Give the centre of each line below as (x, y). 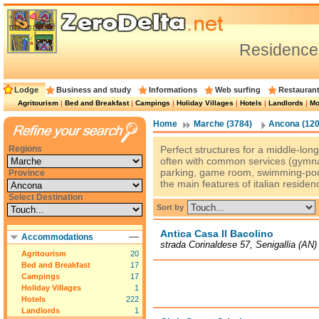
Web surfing (238, 90)
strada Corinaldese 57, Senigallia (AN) (239, 245)
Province (27, 173)
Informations (173, 90)
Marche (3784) (223, 124)
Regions (25, 149)
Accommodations (57, 237)
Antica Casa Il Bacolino (217, 234)
